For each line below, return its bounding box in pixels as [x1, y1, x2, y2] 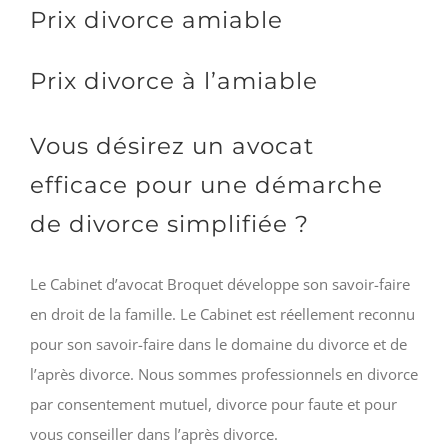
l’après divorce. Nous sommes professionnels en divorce [30, 363, 418, 384]
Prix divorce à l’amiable [30, 66, 318, 96]
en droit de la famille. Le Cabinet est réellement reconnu [30, 303, 415, 324]
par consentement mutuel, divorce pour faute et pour [30, 393, 397, 414]
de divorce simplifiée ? [30, 209, 309, 239]
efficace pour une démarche [30, 170, 383, 200]
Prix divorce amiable [30, 6, 283, 34]
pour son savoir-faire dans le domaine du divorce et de [30, 333, 407, 354]
